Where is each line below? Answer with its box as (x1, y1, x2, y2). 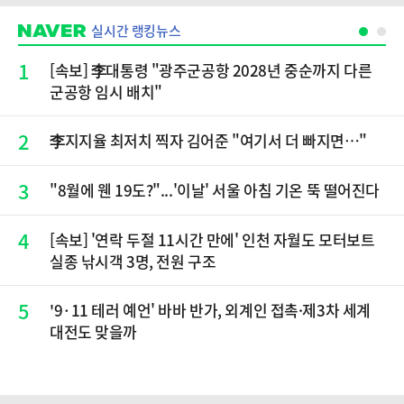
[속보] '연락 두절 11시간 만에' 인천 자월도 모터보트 (50, 228, 375, 251)
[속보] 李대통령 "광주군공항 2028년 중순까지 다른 (50, 59, 372, 81)
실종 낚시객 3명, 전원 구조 (50, 250, 216, 272)
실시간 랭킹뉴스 (91, 21, 181, 41)
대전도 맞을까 (50, 320, 137, 343)
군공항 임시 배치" (50, 80, 162, 103)
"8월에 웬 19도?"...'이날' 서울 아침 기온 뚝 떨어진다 (50, 179, 380, 201)
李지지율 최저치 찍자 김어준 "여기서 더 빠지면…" (50, 129, 367, 151)
